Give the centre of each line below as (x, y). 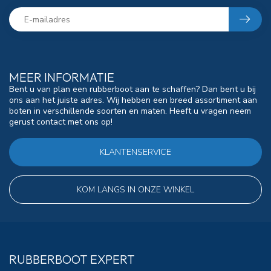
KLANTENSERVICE (135, 152)
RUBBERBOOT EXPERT (72, 259)
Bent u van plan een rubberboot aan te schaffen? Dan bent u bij (132, 89)
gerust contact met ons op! (61, 122)
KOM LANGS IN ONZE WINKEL (135, 189)
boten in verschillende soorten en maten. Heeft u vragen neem (130, 111)
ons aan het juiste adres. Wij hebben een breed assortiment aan (133, 100)
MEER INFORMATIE (62, 77)
